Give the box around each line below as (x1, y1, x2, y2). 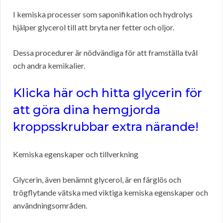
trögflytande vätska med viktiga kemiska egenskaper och (13, 188, 208, 198)
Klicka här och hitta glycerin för (13, 86, 202, 101)
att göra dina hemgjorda (13, 103, 160, 117)
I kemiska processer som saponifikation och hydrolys (13, 9, 193, 19)
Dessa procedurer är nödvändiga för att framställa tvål (13, 48, 198, 58)
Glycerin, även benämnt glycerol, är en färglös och (13, 175, 181, 185)
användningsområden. (13, 201, 87, 211)
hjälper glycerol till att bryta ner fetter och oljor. (13, 22, 174, 32)
